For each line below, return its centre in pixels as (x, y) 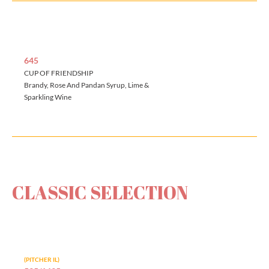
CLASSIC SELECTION (100, 193)
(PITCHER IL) (42, 260)
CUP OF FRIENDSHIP (59, 73)
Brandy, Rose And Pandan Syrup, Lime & (86, 85)
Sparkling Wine (48, 97)
